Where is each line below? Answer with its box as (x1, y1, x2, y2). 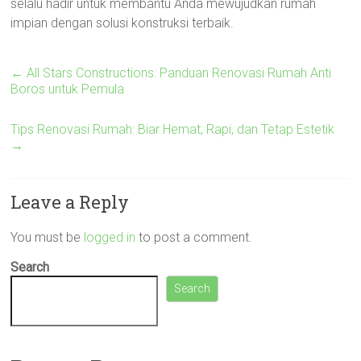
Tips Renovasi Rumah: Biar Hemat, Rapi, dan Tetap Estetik (10, 122, 335, 137)
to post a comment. (135, 230, 253, 245)
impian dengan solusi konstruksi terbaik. (10, 15, 234, 31)
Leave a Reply (10, 190, 130, 214)
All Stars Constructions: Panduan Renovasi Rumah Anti (23, 65, 332, 81)
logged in (84, 230, 136, 245)
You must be (10, 230, 85, 245)
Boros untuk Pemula (10, 81, 125, 97)
